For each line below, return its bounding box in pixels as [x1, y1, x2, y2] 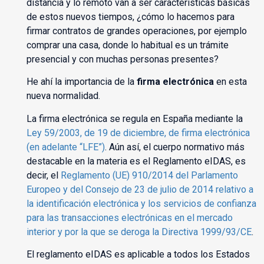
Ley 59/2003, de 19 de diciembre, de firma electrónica [26, 127, 250, 138]
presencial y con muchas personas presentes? [26, 54, 219, 65]
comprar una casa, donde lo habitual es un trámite [26, 39, 229, 51]
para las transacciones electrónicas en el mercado [26, 212, 233, 223]
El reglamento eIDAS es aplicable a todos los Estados [26, 249, 250, 260]
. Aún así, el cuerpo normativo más [104, 141, 245, 153]
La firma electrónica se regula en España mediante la [26, 113, 243, 124]
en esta [213, 76, 247, 88]
